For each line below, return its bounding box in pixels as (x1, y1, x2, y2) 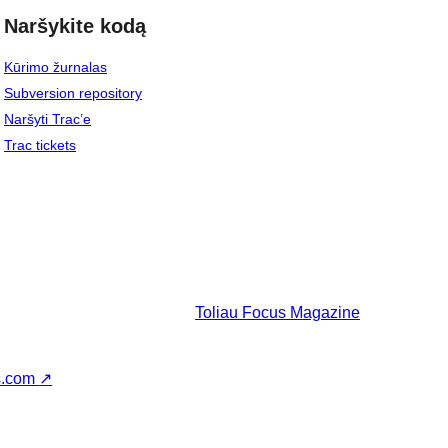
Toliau (195, 304, 238, 322)
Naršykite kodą (4, 14, 146, 37)
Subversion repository (4, 85, 142, 102)
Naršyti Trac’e (4, 111, 91, 128)
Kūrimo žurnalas (4, 59, 107, 76)
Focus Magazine (242, 304, 360, 322)
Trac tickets (4, 137, 76, 154)
